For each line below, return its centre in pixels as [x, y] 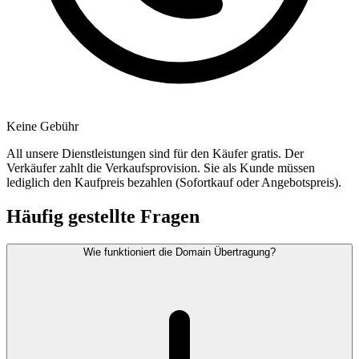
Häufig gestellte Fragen [103, 217]
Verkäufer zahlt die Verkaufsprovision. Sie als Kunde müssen [161, 168]
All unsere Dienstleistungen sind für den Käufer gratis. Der [155, 154]
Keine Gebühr [42, 127]
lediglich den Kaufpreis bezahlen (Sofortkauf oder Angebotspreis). [174, 183]
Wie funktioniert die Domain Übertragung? [179, 252]
